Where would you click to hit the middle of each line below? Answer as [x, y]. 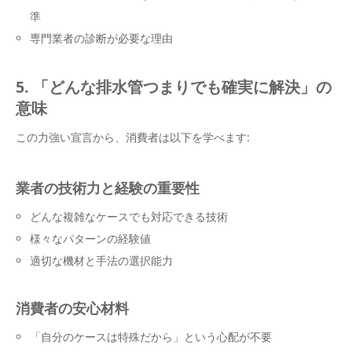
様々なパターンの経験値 [91, 239]
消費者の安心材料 [72, 308]
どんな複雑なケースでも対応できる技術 [129, 217]
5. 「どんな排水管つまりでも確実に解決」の [174, 87]
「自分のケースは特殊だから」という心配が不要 [151, 337]
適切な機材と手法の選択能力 [102, 261]
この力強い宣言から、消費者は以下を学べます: [133, 137]
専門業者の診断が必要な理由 [102, 38]
